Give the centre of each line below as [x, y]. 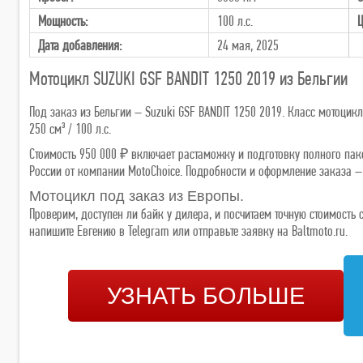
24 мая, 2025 [248, 45]
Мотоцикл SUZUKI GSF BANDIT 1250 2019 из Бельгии [188, 78]
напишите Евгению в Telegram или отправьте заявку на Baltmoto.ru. [188, 230]
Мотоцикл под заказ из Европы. [137, 196]
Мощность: [63, 20]
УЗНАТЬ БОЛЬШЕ [206, 295]
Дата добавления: [80, 45]
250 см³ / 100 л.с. [70, 128]
